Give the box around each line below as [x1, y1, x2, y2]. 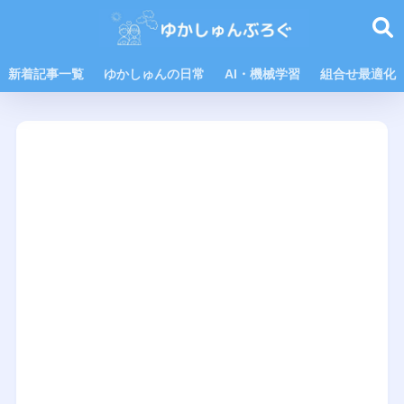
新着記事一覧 [8, 67, 84, 81]
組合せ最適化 [320, 67, 396, 81]
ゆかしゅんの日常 [104, 67, 205, 81]
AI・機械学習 [225, 67, 300, 81]
